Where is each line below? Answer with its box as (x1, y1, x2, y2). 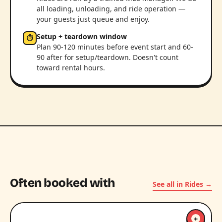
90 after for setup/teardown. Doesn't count (37, 53, 178, 62)
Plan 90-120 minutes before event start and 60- (37, 42, 193, 52)
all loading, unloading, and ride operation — (37, 4, 185, 13)
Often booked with (10, 176, 115, 190)
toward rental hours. (37, 63, 105, 72)
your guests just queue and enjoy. (37, 14, 150, 24)
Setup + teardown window (37, 32, 127, 41)
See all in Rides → (153, 179, 212, 189)
